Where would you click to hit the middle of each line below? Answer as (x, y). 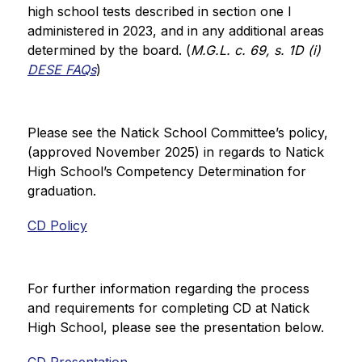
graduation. (61, 191)
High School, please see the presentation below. (175, 327)
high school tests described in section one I (159, 11)
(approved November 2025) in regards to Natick (175, 152)
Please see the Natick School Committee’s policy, (177, 133)
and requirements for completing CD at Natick (168, 308)
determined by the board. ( (109, 50)
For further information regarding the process (168, 288)
